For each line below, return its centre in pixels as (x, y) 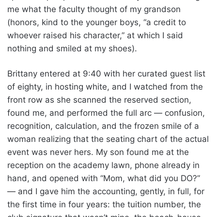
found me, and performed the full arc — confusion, (106, 113)
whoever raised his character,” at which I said (95, 35)
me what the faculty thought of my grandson (94, 9)
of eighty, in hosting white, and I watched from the (105, 86)
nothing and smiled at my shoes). (72, 48)
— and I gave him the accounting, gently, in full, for (106, 191)
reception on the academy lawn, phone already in (103, 165)
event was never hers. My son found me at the (98, 152)
